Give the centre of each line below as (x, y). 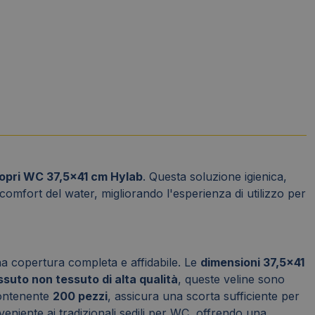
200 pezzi (80, 296)
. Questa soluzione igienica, (215, 177)
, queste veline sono (231, 279)
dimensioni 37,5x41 (252, 263)
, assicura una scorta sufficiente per (204, 296)
